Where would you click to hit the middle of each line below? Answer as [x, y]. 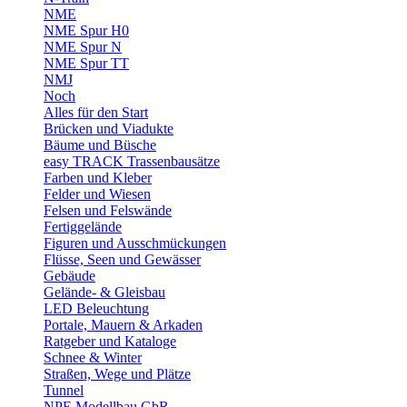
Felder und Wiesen [97, 194]
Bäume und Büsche [100, 145]
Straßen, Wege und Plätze [117, 374]
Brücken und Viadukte [109, 129]
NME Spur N [83, 47]
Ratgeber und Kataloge [110, 341]
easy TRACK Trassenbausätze [132, 161]
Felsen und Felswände [108, 210]
